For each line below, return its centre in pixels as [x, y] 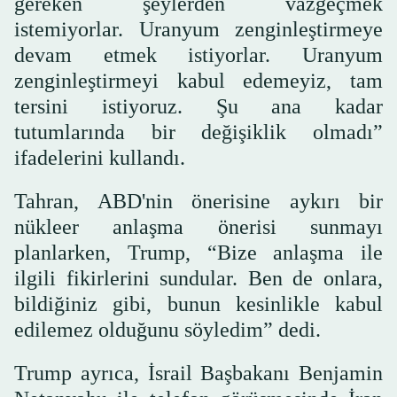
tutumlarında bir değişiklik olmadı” [198, 132]
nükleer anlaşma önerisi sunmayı [198, 227]
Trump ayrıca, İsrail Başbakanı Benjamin [198, 374]
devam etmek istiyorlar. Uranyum [198, 55]
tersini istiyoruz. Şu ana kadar [198, 107]
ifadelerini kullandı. [100, 158]
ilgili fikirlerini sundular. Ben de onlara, [198, 279]
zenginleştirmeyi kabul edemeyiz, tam [198, 81]
